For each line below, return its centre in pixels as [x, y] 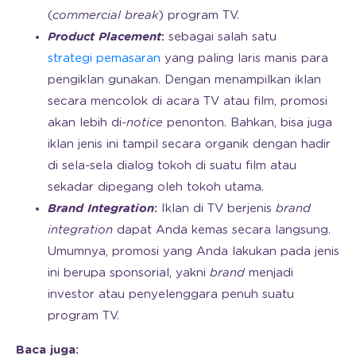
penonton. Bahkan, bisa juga [248, 123]
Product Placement [104, 37]
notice [145, 123]
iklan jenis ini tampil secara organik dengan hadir [189, 145]
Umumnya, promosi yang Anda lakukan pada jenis [193, 252]
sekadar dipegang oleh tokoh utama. [156, 188]
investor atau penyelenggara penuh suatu [171, 295]
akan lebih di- [87, 123]
